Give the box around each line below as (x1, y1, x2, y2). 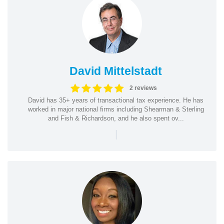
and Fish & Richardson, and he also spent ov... (47, 114, 184, 122)
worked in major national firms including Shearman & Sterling (27, 105, 204, 113)
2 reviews (129, 84, 157, 91)
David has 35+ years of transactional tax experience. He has (28, 96, 203, 104)
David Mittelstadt (69, 64, 162, 77)
